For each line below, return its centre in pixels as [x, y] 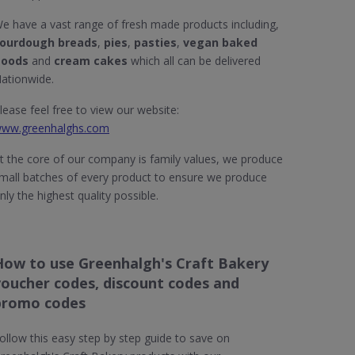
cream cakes [91, 61]
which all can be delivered [194, 61]
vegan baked [220, 42]
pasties [155, 42]
